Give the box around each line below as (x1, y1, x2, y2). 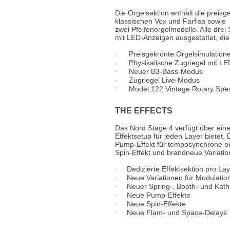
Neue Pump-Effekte (127, 191, 190, 199)
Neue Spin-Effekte (127, 200, 186, 208)
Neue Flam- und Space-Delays (127, 208, 227, 217)
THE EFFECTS (115, 106, 172, 115)
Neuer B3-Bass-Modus (129, 67, 203, 75)
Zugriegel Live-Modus (129, 76, 200, 84)
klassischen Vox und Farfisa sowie (115, 17, 226, 25)
